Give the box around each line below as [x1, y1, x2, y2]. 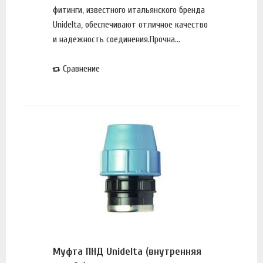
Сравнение [63, 63, 100, 74]
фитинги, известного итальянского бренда [53, 4, 205, 15]
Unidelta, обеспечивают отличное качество [53, 19, 208, 30]
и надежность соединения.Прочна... [53, 33, 180, 45]
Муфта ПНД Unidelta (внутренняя [53, 245, 201, 258]
